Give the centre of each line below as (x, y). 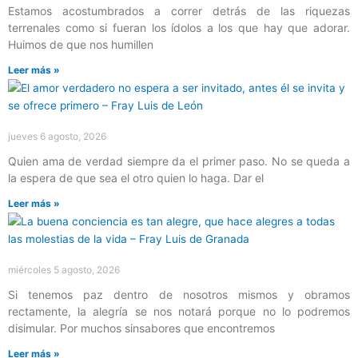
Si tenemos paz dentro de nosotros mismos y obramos (179, 294)
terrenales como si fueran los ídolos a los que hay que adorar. (179, 27)
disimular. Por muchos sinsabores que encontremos (141, 328)
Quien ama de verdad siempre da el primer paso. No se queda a (179, 161)
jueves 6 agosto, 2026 (57, 136)
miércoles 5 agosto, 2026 (64, 269)
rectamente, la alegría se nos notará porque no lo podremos (179, 311)
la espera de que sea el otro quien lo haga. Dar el (136, 177)
